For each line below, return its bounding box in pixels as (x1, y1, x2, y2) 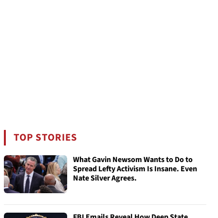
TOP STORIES (14, 130, 78, 145)
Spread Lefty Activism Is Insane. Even (73, 163, 197, 174)
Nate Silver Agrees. (73, 173, 137, 183)
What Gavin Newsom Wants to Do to (73, 154, 193, 165)
